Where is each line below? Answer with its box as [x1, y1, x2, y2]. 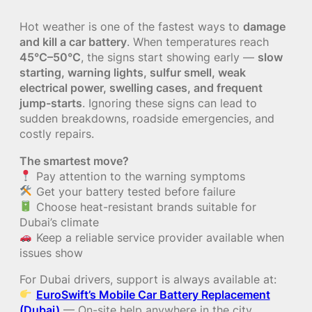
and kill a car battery [19, 35, 127, 49]
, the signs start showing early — [81, 50, 258, 65]
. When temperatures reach [127, 35, 269, 49]
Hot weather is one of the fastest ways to [19, 19, 243, 34]
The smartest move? [19, 153, 129, 168]
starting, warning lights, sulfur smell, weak [19, 65, 246, 80]
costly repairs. [19, 127, 94, 141]
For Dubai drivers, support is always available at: [19, 272, 276, 286]
